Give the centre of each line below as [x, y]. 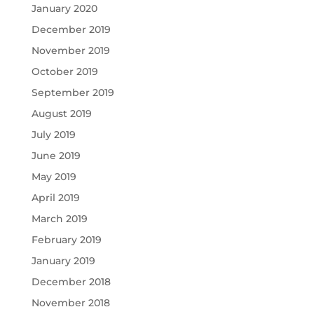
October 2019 [64, 72]
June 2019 [56, 156]
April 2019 [55, 198]
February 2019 [66, 240]
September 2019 [73, 93]
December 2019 [71, 30]
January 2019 [63, 261]
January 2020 [64, 9]
